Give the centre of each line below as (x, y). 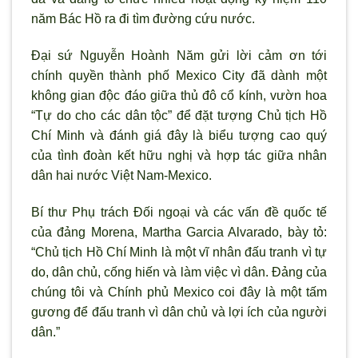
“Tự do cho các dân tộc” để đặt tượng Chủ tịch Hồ (179, 115)
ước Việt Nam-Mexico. (148, 175)
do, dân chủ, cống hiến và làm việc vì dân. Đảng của (179, 272)
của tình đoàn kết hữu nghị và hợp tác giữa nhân (179, 155)
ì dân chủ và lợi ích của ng (231, 312)
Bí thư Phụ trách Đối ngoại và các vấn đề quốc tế (179, 212)
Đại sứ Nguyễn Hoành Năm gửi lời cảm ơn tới (179, 55)
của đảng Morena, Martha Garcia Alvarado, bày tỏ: (179, 232)
